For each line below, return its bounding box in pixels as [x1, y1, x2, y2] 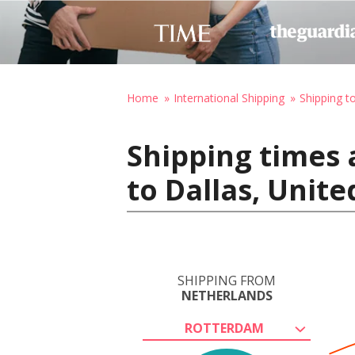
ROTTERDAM [185, 319, 264, 337]
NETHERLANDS [181, 287, 273, 304]
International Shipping [174, 90, 284, 105]
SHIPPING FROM [177, 272, 276, 289]
